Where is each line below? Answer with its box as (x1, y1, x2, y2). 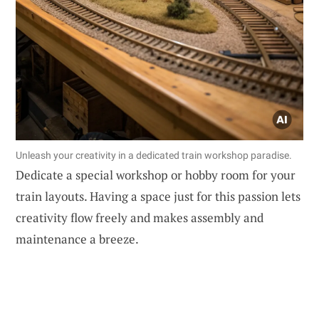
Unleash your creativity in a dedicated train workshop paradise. (16, 150, 292, 162)
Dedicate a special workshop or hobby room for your (16, 167, 296, 184)
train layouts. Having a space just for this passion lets (16, 188, 300, 205)
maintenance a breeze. (16, 231, 139, 248)
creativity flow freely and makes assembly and (16, 209, 263, 226)
